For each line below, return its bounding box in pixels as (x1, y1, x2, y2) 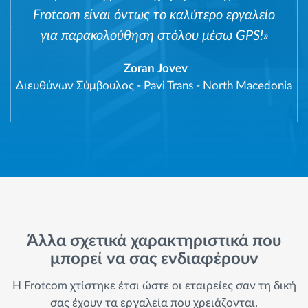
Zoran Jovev (120, 63, 188, 75)
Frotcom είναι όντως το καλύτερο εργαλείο (33, 8, 275, 23)
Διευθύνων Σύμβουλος (16, 80, 134, 92)
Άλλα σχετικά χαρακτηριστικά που (27, 233, 281, 250)
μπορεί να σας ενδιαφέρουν (49, 251, 258, 268)
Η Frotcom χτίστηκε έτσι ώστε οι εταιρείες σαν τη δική (12, 279, 296, 291)
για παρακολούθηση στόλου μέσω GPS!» (39, 29, 269, 43)
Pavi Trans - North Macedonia (144, 80, 292, 92)
